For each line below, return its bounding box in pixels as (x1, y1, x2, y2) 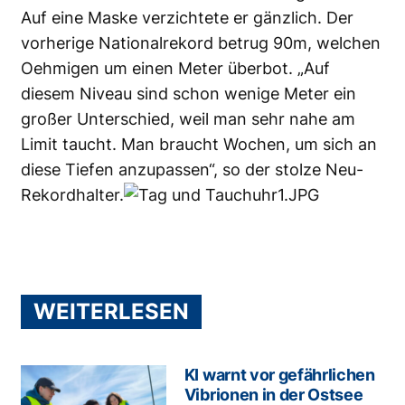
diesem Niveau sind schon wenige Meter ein (21, 84, 356, 104)
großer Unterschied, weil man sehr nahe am (21, 109, 355, 129)
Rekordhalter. (21, 185, 124, 205)
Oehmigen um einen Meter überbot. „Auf (21, 59, 330, 79)
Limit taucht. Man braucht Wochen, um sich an (21, 135, 377, 155)
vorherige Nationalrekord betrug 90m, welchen (21, 33, 381, 53)
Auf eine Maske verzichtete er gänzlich (21, 8, 317, 28)
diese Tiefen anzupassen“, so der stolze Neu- (21, 160, 363, 180)
